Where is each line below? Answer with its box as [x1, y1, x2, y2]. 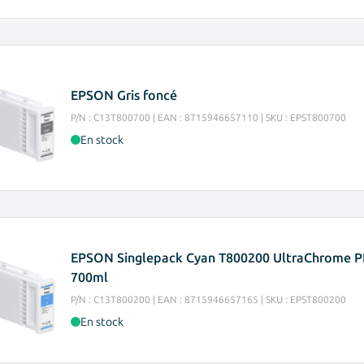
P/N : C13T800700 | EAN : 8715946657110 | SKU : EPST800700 [71, 111, 346, 123]
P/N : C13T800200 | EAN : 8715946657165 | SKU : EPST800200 [71, 293, 346, 305]
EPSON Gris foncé [71, 87, 177, 103]
